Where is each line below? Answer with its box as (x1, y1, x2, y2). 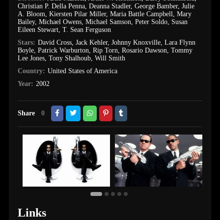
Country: (18, 67, 46, 75)
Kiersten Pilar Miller (49, 10, 107, 18)
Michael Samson (85, 18, 132, 26)
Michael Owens (39, 18, 82, 26)
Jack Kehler (75, 39, 108, 46)
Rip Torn (93, 47, 118, 54)
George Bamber (135, 2, 178, 10)
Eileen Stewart (18, 26, 59, 33)
